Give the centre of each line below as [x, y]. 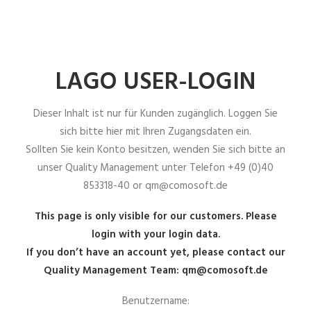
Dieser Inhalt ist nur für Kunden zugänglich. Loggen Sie [155, 114]
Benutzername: [155, 301]
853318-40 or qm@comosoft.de [155, 186]
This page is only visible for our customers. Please [155, 217]
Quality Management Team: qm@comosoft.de [155, 271]
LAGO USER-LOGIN [155, 83]
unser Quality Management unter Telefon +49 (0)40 [155, 168]
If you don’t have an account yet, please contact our [155, 253]
